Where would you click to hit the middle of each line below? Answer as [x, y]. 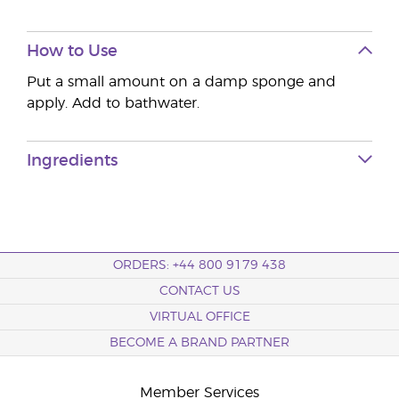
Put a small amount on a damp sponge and [181, 82]
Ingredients [72, 161]
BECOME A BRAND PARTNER [199, 343]
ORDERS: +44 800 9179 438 [199, 265]
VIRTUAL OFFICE [199, 317]
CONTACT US [199, 291]
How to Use [72, 52]
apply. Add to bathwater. [113, 103]
